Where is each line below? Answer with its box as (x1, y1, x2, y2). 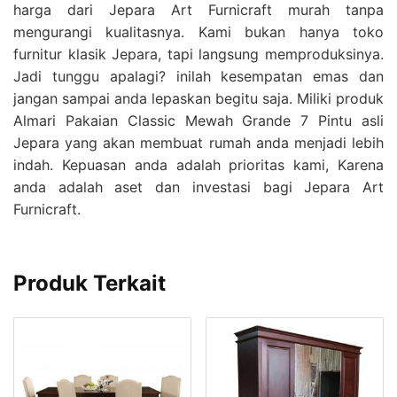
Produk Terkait (13, 269, 166, 296)
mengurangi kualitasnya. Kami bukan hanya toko (13, 22, 384, 41)
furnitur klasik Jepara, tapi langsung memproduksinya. (13, 44, 384, 63)
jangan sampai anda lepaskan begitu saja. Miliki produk (13, 89, 384, 107)
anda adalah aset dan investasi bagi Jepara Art (13, 177, 384, 196)
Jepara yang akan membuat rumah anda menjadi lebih (13, 133, 384, 152)
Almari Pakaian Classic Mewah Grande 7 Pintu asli (13, 111, 384, 129)
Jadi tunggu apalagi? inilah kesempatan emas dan (13, 66, 384, 85)
